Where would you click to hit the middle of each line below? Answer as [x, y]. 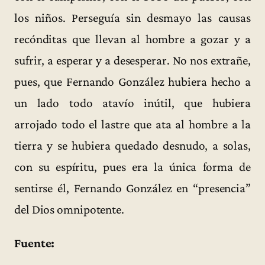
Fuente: [35, 243]
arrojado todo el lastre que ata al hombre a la [132, 124]
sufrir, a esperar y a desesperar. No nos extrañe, [132, 60]
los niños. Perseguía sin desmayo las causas [132, 17]
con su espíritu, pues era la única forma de [132, 167]
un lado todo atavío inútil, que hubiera [132, 103]
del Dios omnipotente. [69, 209]
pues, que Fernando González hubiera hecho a [132, 81]
